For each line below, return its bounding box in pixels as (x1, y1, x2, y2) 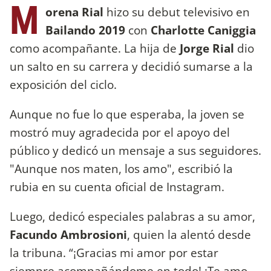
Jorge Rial (180, 39, 234, 56)
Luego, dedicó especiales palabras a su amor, (10, 207, 255, 224)
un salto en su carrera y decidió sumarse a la (10, 57, 253, 74)
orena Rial (45, 3, 106, 20)
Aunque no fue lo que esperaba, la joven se (10, 105, 244, 122)
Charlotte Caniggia (151, 21, 256, 38)
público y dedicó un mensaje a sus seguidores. (10, 142, 261, 158)
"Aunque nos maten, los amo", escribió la (10, 160, 233, 177)
